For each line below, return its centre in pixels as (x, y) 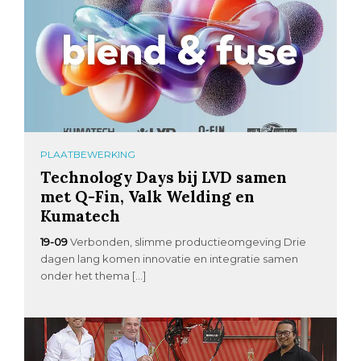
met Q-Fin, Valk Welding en (148, 196)
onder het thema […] (93, 275)
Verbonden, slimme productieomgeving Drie (189, 241)
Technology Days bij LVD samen (164, 176)
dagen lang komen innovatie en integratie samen (170, 258)
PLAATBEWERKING (88, 154)
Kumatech (81, 215)
